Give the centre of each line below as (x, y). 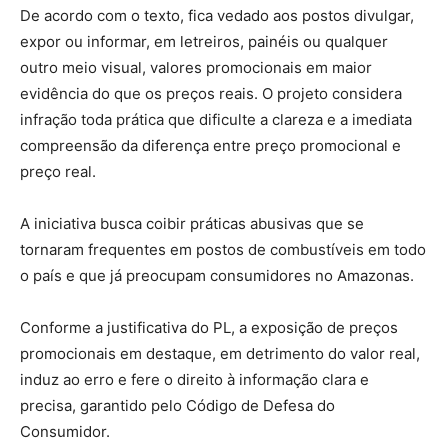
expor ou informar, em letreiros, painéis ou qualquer (204, 42)
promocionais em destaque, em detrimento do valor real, (220, 354)
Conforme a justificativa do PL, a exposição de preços (209, 328)
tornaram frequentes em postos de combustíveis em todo (223, 250)
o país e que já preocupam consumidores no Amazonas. (217, 276)
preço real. (58, 172)
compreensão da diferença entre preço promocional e (210, 146)
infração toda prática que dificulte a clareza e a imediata (216, 120)
